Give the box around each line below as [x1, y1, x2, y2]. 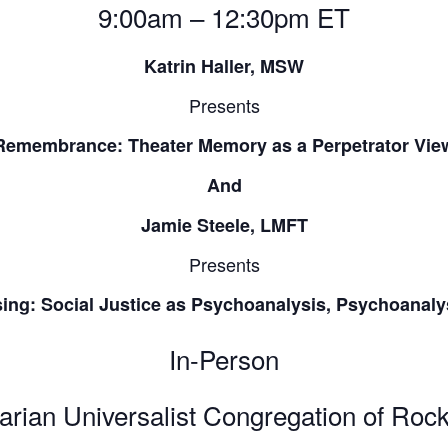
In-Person [169, 339, 279, 377]
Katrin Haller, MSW [144, 52, 304, 79]
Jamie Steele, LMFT [140, 211, 308, 238]
